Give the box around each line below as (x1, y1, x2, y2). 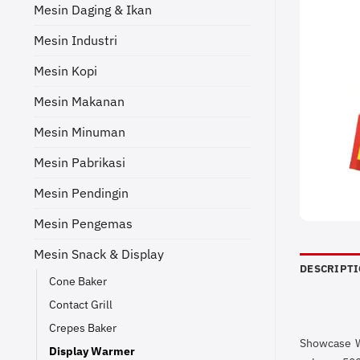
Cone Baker (49, 272, 107, 288)
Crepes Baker (49, 319, 117, 335)
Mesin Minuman (34, 123, 125, 140)
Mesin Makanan (34, 92, 125, 109)
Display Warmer (49, 342, 135, 358)
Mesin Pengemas (34, 215, 133, 231)
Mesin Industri (34, 31, 117, 48)
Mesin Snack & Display (34, 245, 164, 262)
